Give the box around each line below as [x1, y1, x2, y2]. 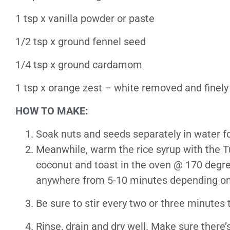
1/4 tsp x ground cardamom [15, 59, 142, 71]
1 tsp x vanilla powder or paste [15, 12, 155, 25]
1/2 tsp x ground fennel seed [15, 35, 146, 48]
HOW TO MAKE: [15, 105, 88, 117]
